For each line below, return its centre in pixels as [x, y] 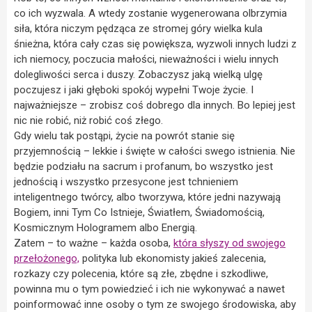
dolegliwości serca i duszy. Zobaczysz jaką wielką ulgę [138, 74]
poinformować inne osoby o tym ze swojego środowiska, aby [155, 304]
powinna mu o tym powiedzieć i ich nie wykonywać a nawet [149, 289]
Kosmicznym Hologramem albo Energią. [106, 227]
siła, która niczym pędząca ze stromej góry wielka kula [138, 28]
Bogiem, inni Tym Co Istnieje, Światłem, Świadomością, [139, 212]
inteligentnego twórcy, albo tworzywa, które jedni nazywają [147, 197]
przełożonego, [47, 258]
